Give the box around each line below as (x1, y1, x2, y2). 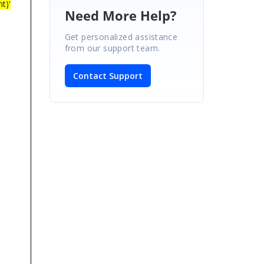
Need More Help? (64, 6, 177, 24)
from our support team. (64, 42, 160, 54)
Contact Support (72, 70, 143, 81)
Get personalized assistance (64, 31, 178, 42)
